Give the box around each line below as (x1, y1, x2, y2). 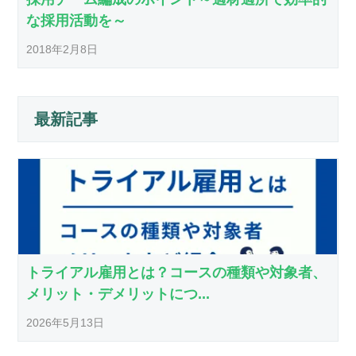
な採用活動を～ (26, 13, 127, 29)
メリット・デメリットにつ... (26, 286, 211, 303)
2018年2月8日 (26, 43, 99, 56)
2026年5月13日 (26, 316, 105, 330)
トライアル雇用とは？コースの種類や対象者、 (26, 265, 327, 281)
